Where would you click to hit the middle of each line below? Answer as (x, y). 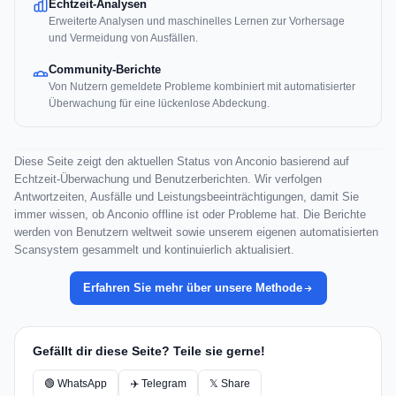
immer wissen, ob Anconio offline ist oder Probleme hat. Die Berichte (190, 215)
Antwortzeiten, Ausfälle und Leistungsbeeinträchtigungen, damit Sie (187, 197)
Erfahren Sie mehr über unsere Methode (192, 288)
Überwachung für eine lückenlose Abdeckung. (159, 104)
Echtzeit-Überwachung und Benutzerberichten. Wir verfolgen (168, 179)
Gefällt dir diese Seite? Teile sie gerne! (149, 351)
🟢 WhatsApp (76, 384)
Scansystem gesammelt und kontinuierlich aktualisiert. (154, 250)
